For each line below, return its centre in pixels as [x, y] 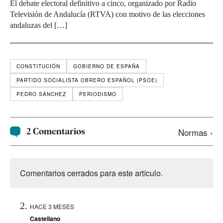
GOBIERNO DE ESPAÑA [107, 66]
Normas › [196, 132]
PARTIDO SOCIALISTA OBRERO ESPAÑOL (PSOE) [87, 80]
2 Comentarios [56, 131]
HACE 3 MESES [52, 206]
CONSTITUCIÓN [38, 66]
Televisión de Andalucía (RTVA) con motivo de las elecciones [108, 14]
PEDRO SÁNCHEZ [41, 94]
